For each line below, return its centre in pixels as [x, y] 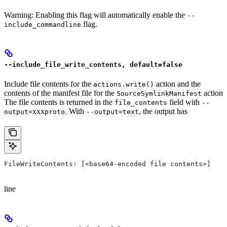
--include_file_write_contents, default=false [93, 65]
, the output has [163, 111]
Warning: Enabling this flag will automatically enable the [96, 15]
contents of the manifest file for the [60, 93]
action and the [177, 84]
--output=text [112, 112]
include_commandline [43, 24]
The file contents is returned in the [59, 102]
